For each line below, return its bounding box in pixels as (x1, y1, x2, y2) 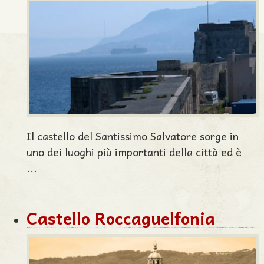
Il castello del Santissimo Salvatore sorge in (27, 127, 239, 144)
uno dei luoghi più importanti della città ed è (27, 143, 242, 160)
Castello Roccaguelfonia (27, 204, 215, 231)
